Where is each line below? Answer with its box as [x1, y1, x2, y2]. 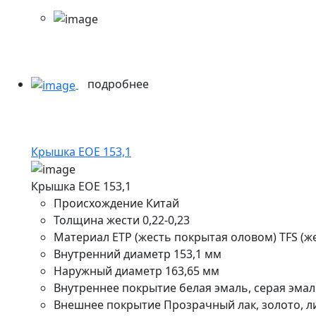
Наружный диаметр [54, 263, 162, 279]
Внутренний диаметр [54, 246, 171, 262]
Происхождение [54, 195, 143, 212]
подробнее [87, 75, 152, 92]
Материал [54, 229, 109, 245]
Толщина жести [54, 212, 140, 229]
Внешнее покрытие [54, 297, 164, 313]
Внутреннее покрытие [54, 280, 176, 296]
